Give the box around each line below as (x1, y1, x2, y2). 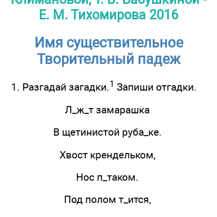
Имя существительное (34, 34, 183, 51)
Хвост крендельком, (59, 148, 155, 161)
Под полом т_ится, (63, 193, 151, 206)
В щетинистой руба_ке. (53, 126, 162, 139)
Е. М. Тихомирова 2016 (39, 7, 178, 23)
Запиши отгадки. (114, 81, 197, 93)
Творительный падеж (37, 51, 180, 68)
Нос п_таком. (76, 170, 139, 183)
